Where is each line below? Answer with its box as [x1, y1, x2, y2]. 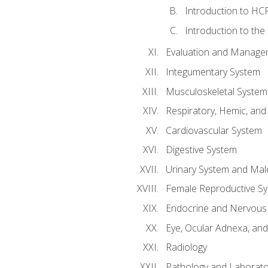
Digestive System [165, 143, 237, 157]
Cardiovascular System [165, 123, 262, 137]
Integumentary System [165, 65, 260, 79]
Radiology [165, 240, 207, 254]
